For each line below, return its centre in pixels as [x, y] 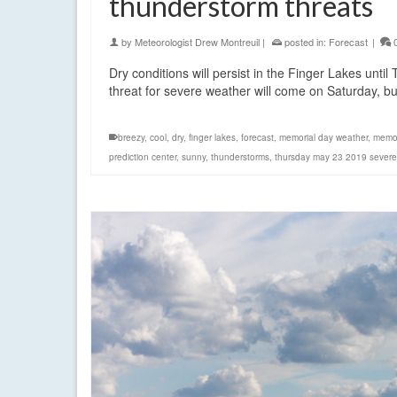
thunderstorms [240, 157]
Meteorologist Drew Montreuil [197, 42]
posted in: [305, 42]
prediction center [143, 157]
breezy [131, 138]
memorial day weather [323, 138]
